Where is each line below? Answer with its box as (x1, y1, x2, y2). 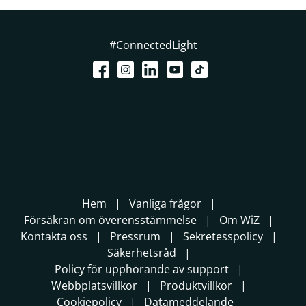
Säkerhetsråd (107, 245, 176, 260)
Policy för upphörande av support (55, 261, 229, 277)
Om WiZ (219, 212, 260, 227)
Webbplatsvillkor (51, 277, 137, 293)
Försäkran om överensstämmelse (24, 212, 197, 227)
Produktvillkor (160, 277, 232, 293)
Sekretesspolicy (183, 228, 263, 244)
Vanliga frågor (129, 195, 201, 211)
